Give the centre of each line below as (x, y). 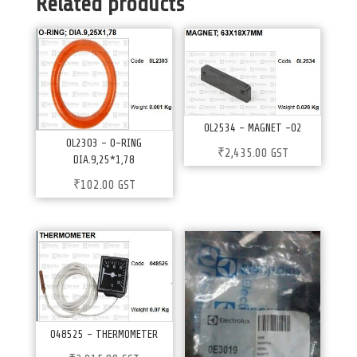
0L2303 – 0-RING (104, 143)
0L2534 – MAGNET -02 (253, 127)
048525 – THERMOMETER (104, 334)
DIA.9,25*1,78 (104, 159)
